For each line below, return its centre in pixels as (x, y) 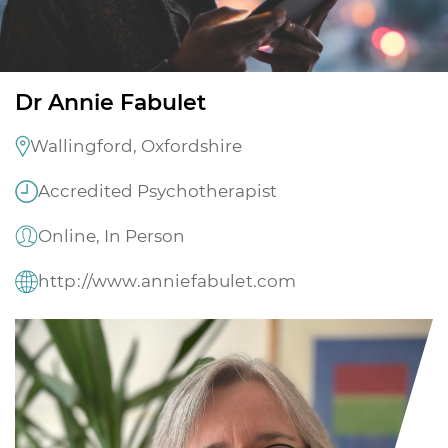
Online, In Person (111, 236)
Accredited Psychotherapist (157, 191)
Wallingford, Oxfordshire (136, 146)
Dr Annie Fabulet (110, 102)
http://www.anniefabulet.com (167, 281)
